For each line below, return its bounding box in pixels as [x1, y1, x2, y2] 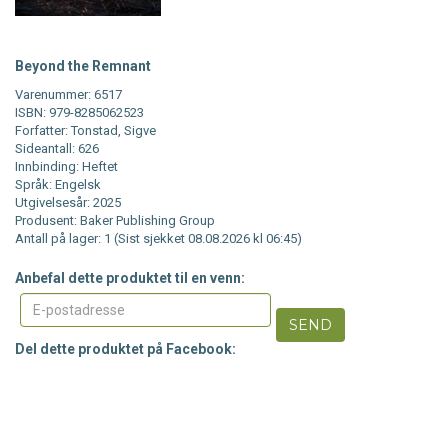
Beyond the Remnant [15, 58, 151, 75]
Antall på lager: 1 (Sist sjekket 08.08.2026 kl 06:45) [15, 231, 302, 247]
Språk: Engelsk [15, 177, 101, 193]
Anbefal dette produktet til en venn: [15, 270, 245, 287]
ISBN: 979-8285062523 [15, 105, 144, 121]
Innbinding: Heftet [15, 159, 118, 175]
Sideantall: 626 [15, 141, 99, 157]
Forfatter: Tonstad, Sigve [15, 123, 156, 139]
